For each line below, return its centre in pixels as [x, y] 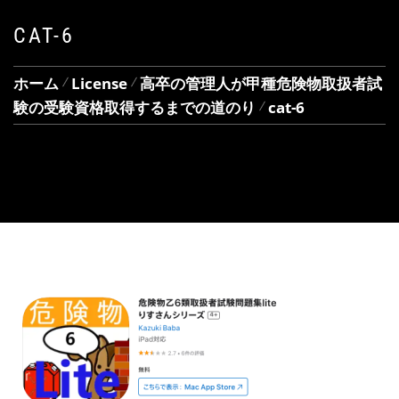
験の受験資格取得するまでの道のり [134, 107]
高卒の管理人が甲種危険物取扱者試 [261, 83]
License [99, 83]
